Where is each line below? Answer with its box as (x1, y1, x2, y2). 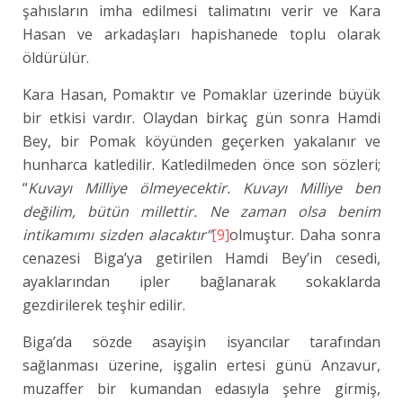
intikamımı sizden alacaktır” (22, 225, 212, 245)
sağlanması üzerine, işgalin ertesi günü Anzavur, (22, 355, 381, 375)
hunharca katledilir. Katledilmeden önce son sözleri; (22, 155, 381, 175)
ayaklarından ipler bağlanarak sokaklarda (22, 272, 381, 291)
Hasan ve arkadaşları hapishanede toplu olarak (22, 24, 381, 44)
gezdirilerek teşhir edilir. (22, 295, 185, 315)
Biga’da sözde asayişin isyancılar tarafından (22, 332, 381, 352)
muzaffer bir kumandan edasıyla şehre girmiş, (22, 379, 381, 399)
